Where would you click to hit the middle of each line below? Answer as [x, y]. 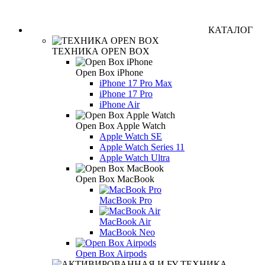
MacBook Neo [127, 232]
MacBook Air [125, 222]
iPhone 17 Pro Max [136, 83]
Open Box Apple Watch [121, 126]
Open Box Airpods [111, 254]
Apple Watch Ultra [135, 158]
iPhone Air [119, 105]
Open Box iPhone [109, 73]
